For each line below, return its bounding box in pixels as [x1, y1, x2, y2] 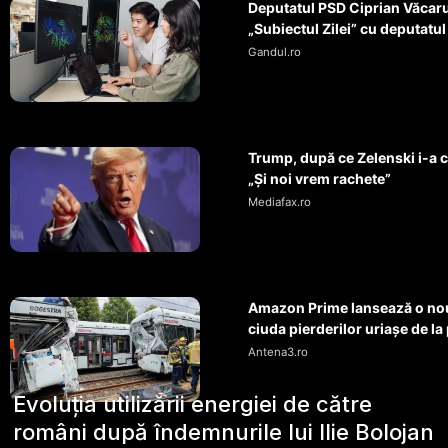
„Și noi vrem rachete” [248, 170, 391, 188]
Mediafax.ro [248, 195, 311, 210]
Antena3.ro [248, 345, 308, 360]
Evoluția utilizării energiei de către [13, 390, 373, 417]
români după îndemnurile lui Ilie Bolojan [13, 418, 435, 445]
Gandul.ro [248, 45, 301, 60]
